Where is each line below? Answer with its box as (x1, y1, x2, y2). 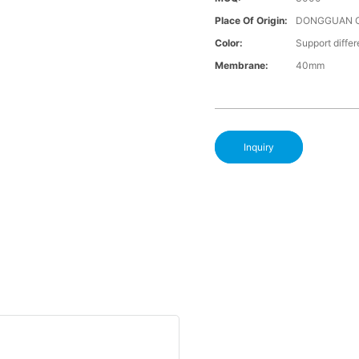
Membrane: (215, 59, 269, 72)
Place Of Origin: (215, 14, 288, 27)
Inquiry (244, 141, 275, 154)
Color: (215, 37, 244, 50)
